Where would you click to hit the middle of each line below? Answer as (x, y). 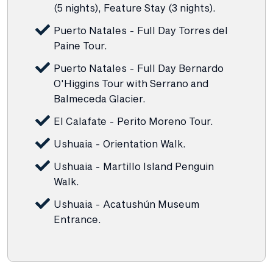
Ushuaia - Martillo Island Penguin (134, 166)
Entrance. (77, 219)
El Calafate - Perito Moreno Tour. (133, 121)
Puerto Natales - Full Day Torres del (141, 30)
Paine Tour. (80, 45)
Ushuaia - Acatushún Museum (126, 204)
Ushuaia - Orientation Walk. (120, 143)
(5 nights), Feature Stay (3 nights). (135, 7)
